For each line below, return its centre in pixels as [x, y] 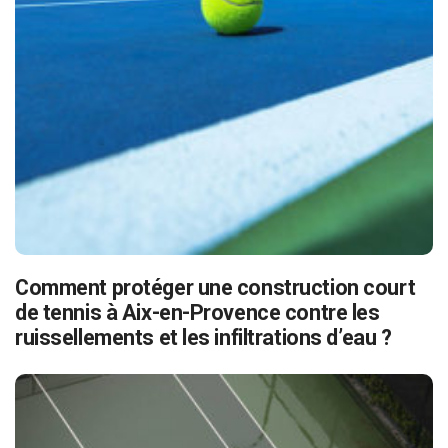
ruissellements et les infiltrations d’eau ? [203, 338]
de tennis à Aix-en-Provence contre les [197, 313]
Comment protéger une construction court [215, 288]
